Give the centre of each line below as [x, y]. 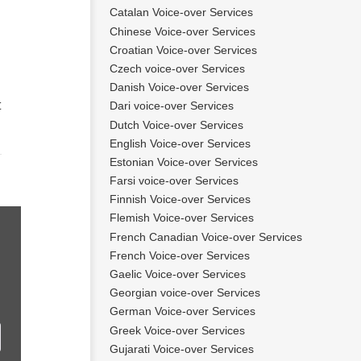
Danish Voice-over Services [179, 87]
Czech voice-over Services [177, 68]
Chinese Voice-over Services [183, 31]
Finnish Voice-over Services [180, 199]
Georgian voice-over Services [185, 293]
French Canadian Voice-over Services [206, 237]
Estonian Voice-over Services [184, 162]
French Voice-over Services [180, 255]
